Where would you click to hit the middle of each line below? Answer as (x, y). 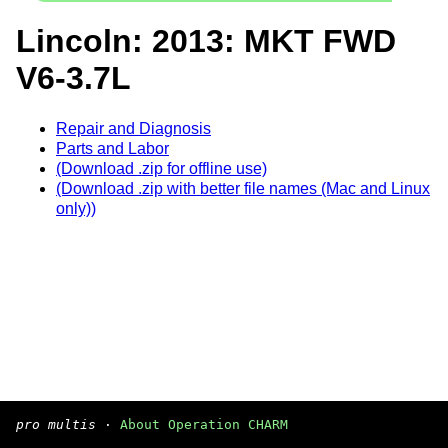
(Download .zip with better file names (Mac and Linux (243, 188)
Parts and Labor (112, 148)
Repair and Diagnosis (133, 128)
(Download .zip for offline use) (161, 168)
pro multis (56, 424)
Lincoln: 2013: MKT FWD (206, 41)
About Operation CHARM (204, 424)
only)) (76, 208)
